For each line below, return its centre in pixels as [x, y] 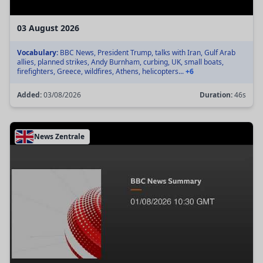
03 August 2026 [48, 28]
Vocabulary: [38, 52]
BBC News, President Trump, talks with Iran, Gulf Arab [147, 52]
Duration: [216, 95]
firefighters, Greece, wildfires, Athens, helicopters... [101, 71]
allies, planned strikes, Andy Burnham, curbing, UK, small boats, [120, 62]
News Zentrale [59, 136]
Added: [29, 95]
